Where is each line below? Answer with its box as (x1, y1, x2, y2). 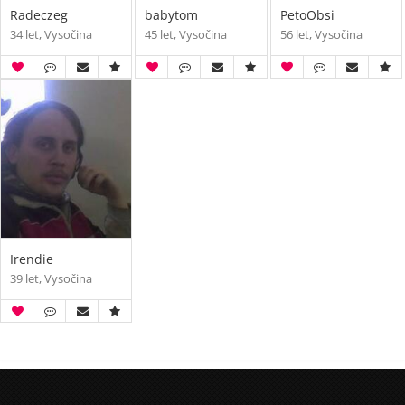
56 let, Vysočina (279, 25, 363, 42)
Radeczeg (10, 5, 68, 24)
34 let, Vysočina (10, 25, 92, 42)
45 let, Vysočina (145, 25, 228, 42)
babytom (145, 5, 199, 24)
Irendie (10, 250, 53, 268)
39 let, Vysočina (10, 269, 92, 287)
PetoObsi (279, 5, 334, 24)
